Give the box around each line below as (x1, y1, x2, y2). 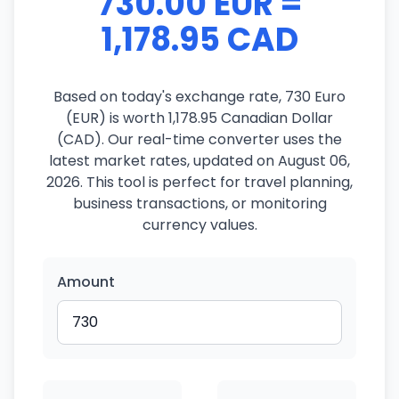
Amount (57, 272, 115, 292)
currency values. (142, 215, 257, 235)
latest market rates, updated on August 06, (49, 151, 350, 171)
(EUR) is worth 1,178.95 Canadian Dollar (66, 108, 333, 128)
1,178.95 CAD (101, 17, 298, 62)
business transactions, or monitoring (72, 193, 327, 214)
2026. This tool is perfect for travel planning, (46, 172, 353, 192)
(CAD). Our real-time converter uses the (57, 129, 342, 150)
